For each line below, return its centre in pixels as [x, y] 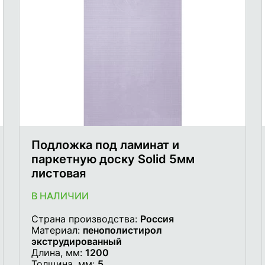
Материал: [57, 230]
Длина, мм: [58, 253]
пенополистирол [122, 230]
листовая [59, 173]
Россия [157, 219]
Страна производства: [86, 219]
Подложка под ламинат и [105, 145]
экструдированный [77, 242]
